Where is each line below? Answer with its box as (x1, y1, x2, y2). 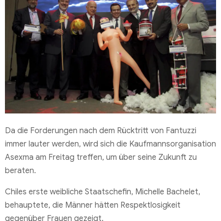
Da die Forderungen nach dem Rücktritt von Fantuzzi (5, 126, 196, 136)
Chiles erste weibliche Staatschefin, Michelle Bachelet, (5, 187, 200, 197)
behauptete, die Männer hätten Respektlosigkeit (5, 200, 181, 211)
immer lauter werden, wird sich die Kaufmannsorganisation (5, 139, 216, 149)
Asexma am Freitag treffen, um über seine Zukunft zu (5, 152, 197, 163)
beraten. (5, 166, 36, 176)
